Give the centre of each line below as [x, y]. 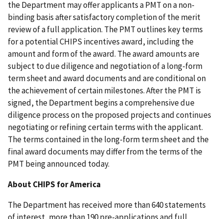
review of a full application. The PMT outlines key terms [105, 30]
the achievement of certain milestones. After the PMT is [104, 91]
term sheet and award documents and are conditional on [107, 78]
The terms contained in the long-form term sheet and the [108, 140]
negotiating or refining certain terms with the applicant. [105, 127]
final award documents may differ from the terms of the [105, 152]
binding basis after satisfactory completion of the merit [104, 17]
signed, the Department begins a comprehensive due [101, 103]
